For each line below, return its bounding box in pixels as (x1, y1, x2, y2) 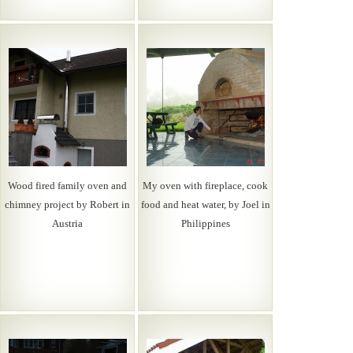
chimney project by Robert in (5, 199, 130, 210)
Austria (52, 217, 83, 229)
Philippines (180, 217, 230, 229)
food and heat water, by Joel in (140, 199, 270, 210)
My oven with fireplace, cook (143, 180, 268, 191)
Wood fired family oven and (8, 180, 127, 191)
